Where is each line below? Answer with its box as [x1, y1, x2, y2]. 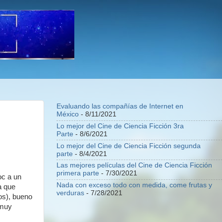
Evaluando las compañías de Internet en [56, 103, 183, 111]
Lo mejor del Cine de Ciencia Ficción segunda [56, 142, 201, 150]
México [56, 111, 79, 118]
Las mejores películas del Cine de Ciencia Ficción [56, 162, 212, 169]
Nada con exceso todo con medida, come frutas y [56, 181, 212, 189]
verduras [56, 189, 84, 197]
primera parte [56, 169, 99, 177]
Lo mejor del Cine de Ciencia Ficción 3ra [56, 122, 184, 130]
